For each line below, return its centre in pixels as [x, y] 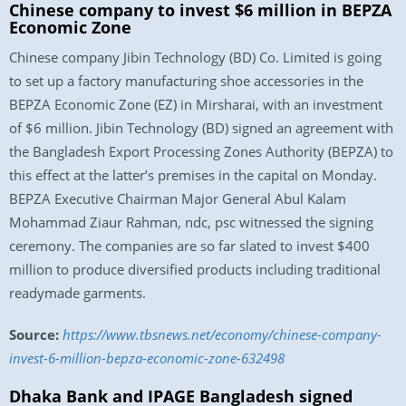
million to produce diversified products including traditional [195, 269]
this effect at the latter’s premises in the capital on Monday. [193, 175]
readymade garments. [77, 293]
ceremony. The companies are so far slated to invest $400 [189, 246]
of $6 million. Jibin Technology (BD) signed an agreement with [201, 128]
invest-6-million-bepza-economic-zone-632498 [147, 358]
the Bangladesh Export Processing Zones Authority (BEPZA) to [201, 151]
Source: [34, 334]
